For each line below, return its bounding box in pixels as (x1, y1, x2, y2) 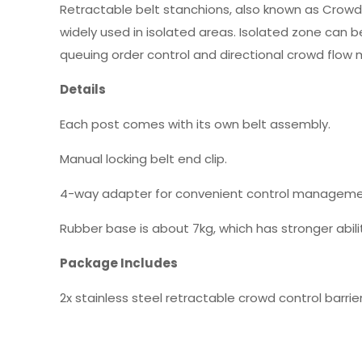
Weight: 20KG (162, 336, 242, 353)
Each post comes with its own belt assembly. (60, 116, 331, 133)
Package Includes (60, 255, 179, 271)
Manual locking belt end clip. (60, 150, 228, 167)
